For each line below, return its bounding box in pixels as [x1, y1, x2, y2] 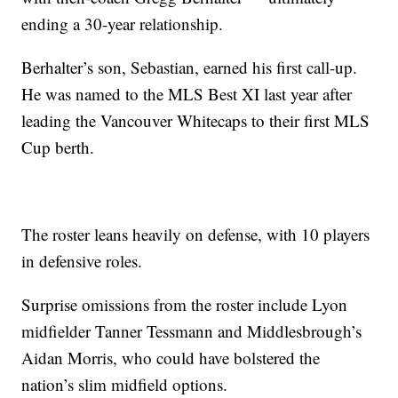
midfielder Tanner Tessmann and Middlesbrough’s [21, 320, 362, 343]
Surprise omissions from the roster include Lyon [21, 293, 348, 316]
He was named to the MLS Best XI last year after [21, 83, 353, 106]
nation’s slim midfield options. [21, 373, 228, 396]
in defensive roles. [21, 250, 143, 273]
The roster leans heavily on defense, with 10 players [21, 223, 370, 246]
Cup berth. [21, 136, 95, 159]
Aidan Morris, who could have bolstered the [21, 346, 321, 370]
